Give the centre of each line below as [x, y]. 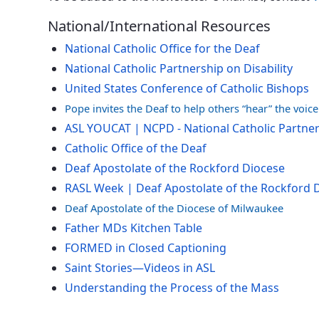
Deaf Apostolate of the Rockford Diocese [175, 168]
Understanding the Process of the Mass [172, 287]
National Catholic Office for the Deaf [163, 48]
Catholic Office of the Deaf [136, 148]
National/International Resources [159, 25]
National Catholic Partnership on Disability [179, 68]
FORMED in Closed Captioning [146, 247]
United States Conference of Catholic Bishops [187, 88]
